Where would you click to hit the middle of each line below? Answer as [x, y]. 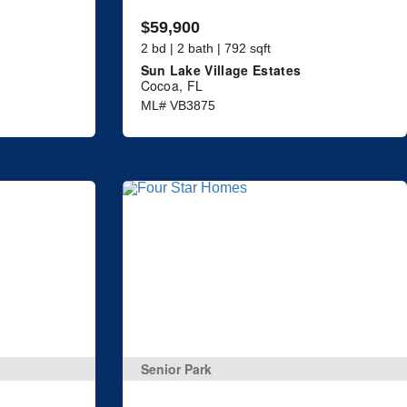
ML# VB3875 [178, 105]
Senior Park [176, 369]
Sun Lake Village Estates [221, 69]
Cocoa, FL [172, 85]
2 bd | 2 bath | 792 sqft [205, 48]
